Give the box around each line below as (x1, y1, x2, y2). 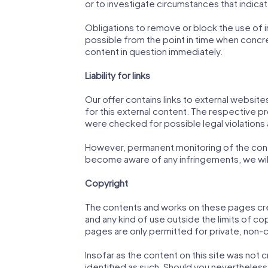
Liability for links (85, 69, 150, 81)
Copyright (85, 177, 128, 189)
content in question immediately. (85, 45, 223, 57)
